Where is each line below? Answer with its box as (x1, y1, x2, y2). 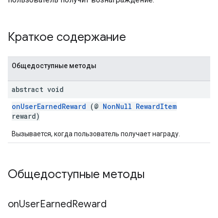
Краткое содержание (8, 30, 129, 44)
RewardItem (136, 102, 177, 111)
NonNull (103, 102, 132, 111)
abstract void (12, 85, 64, 94)
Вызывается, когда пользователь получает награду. (12, 130, 180, 138)
